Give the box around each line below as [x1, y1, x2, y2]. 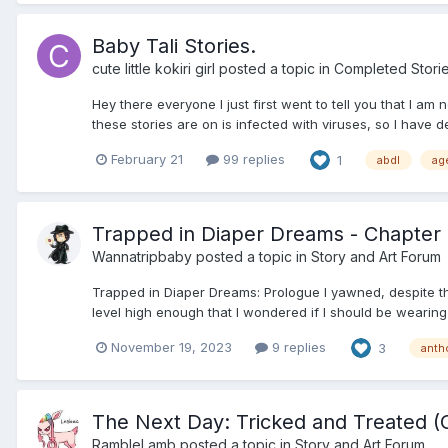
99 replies [219, 151, 285, 168]
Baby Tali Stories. [92, 33, 256, 58]
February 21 [111, 151, 183, 168]
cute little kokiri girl [92, 59, 215, 77]
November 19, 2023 [111, 339, 232, 356]
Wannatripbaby [92, 247, 192, 265]
